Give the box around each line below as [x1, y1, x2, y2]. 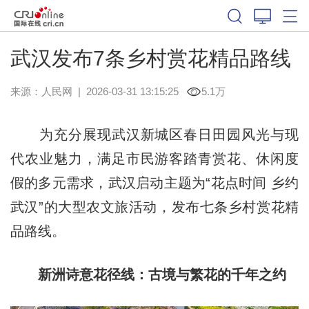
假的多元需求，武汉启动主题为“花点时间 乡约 [10, 175, 299, 190]
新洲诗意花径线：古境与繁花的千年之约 [37, 266, 286, 282]
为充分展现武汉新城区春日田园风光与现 [10, 126, 299, 142]
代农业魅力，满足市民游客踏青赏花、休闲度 [10, 150, 299, 166]
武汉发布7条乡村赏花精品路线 [10, 46, 291, 70]
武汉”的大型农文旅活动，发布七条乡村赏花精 [10, 199, 299, 215]
